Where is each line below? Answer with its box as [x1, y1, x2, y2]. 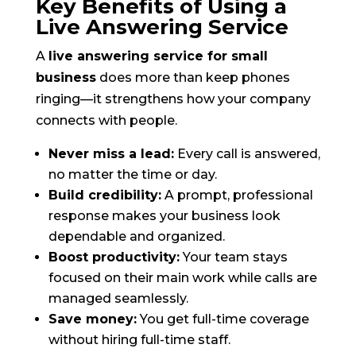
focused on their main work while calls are [48, 270, 317, 286]
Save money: [48, 311, 137, 327]
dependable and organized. [48, 229, 225, 245]
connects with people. [35, 113, 177, 129]
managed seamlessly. [48, 291, 188, 307]
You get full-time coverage [136, 311, 309, 327]
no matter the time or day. [48, 167, 217, 183]
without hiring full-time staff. [48, 332, 230, 348]
